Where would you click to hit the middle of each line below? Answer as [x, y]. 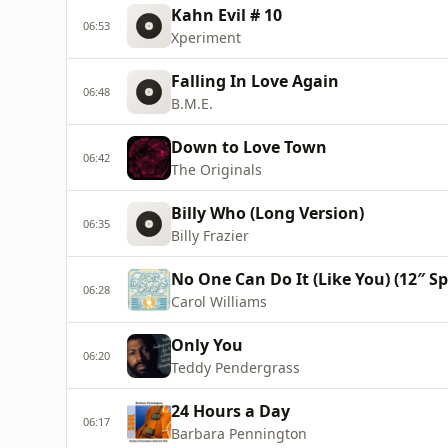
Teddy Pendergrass [235, 367]
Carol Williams [219, 301]
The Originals [216, 169]
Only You [207, 345]
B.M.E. [192, 103]
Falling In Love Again [255, 81]
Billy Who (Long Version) [267, 213]
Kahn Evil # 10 [226, 15]
